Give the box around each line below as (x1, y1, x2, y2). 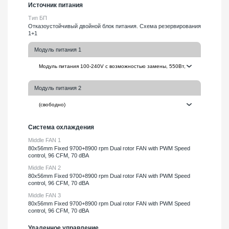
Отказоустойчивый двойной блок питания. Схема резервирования (28, 22, 201, 29)
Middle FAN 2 (28, 164, 61, 171)
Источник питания (28, 1, 83, 9)
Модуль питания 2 (34, 84, 81, 91)
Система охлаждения (28, 123, 94, 131)
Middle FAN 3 (28, 192, 61, 198)
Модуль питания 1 (34, 46, 81, 53)
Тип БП (28, 14, 47, 21)
